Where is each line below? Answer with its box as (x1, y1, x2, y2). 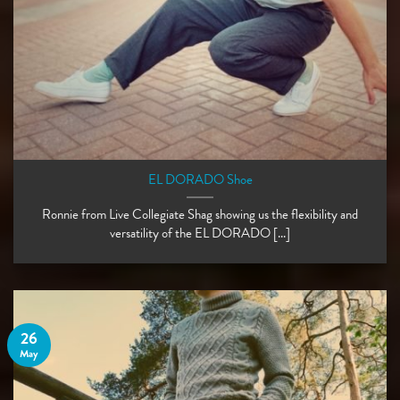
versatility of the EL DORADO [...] (110, 223, 290, 244)
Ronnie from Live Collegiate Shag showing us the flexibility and (42, 204, 358, 225)
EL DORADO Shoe (147, 170, 253, 190)
